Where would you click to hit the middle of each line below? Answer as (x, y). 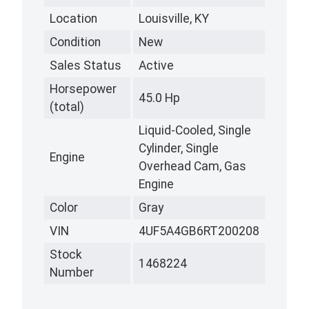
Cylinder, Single (179, 149)
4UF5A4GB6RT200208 (199, 231)
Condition (75, 42)
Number (72, 273)
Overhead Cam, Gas (192, 167)
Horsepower (83, 89)
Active (156, 66)
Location (73, 19)
